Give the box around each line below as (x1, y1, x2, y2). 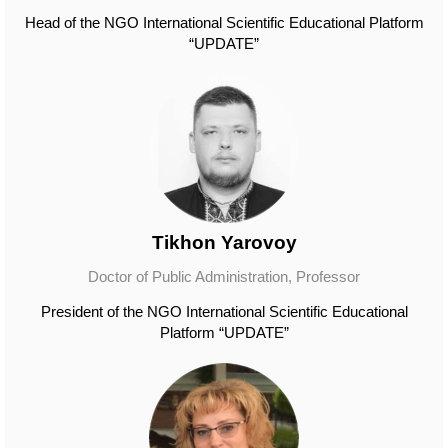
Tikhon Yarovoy (151, 232, 297, 253)
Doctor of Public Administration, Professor (88, 268, 360, 285)
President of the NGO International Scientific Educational (40, 303, 408, 320)
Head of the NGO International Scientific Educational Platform (24, 14, 424, 31)
